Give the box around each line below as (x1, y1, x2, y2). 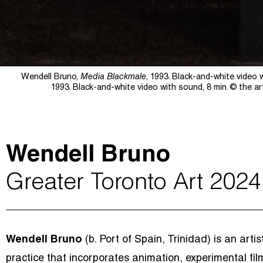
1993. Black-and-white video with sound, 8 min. (51, 84, 230, 93)
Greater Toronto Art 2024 (6, 173, 261, 196)
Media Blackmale (80, 73, 146, 82)
